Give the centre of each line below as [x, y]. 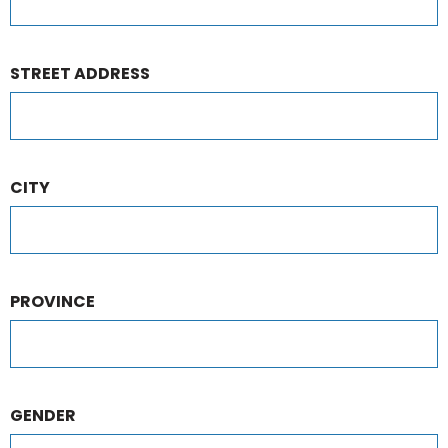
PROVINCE [52, 301]
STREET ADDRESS [80, 73]
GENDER [43, 415]
